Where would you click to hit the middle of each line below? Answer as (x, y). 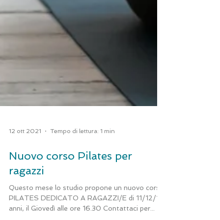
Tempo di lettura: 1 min (82, 155)
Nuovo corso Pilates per (70, 179)
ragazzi (27, 194)
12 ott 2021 (25, 155)
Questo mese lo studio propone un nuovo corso (86, 211)
